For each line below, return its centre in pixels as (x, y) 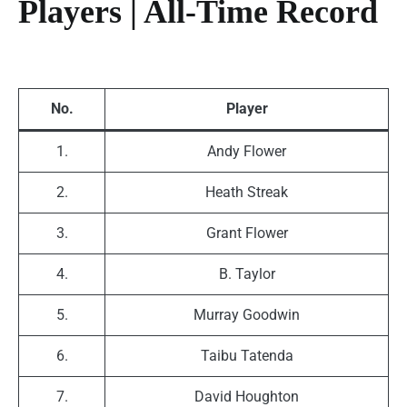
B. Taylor (247, 274)
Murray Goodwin (247, 315)
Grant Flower (247, 233)
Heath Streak (247, 193)
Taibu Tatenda (247, 356)
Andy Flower (247, 152)
